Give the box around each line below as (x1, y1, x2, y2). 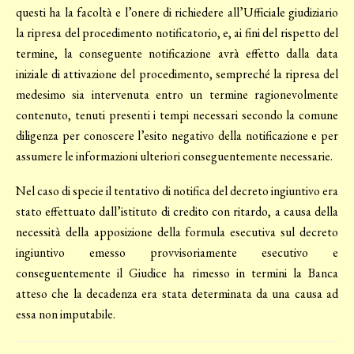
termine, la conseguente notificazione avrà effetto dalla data (16, 45, 338, 62)
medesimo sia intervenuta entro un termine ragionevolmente (16, 86, 338, 104)
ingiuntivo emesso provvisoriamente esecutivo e (16, 244, 338, 262)
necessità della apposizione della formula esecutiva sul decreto (16, 224, 338, 241)
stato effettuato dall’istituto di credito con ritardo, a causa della (16, 203, 338, 220)
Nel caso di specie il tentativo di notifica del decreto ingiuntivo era (16, 183, 338, 200)
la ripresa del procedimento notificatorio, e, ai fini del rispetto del (16, 24, 338, 42)
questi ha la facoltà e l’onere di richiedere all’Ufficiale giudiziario (16, 4, 338, 21)
